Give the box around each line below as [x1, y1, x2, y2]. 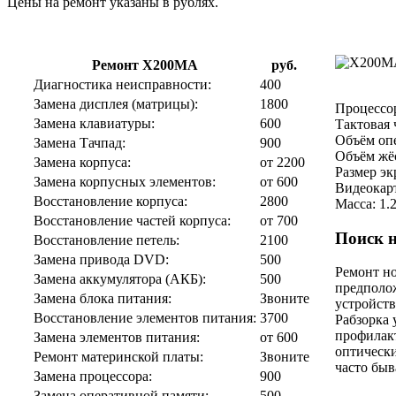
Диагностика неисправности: [33, 76, 211, 92]
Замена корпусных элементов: [33, 173, 216, 189]
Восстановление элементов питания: [33, 309, 256, 325]
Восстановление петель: [33, 232, 179, 247]
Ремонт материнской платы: [33, 348, 203, 364]
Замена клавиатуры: [33, 115, 155, 131]
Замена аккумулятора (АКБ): [33, 270, 206, 286]
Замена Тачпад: [33, 134, 126, 150]
